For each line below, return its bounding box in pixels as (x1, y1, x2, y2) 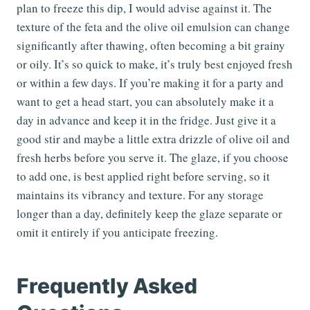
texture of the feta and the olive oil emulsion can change (17, 19, 290, 35)
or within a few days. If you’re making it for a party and (17, 75, 284, 91)
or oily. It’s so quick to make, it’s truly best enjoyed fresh (17, 56, 293, 73)
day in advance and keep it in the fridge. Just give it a (17, 112, 276, 129)
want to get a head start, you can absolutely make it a (17, 93, 274, 110)
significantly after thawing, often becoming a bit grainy (17, 37, 285, 54)
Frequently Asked (17, 273, 197, 299)
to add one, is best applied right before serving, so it (17, 168, 270, 185)
